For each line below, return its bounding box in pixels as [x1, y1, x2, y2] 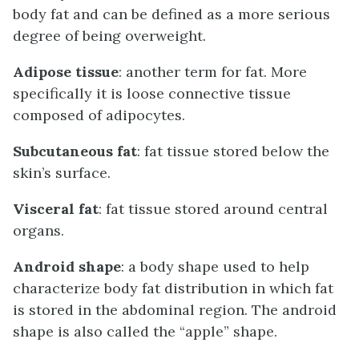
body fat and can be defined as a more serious [13, 5, 330, 24]
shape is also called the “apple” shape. [13, 322, 277, 341]
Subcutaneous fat [13, 142, 137, 161]
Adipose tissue [13, 63, 119, 82]
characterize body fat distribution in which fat [13, 279, 333, 298]
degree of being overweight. [13, 26, 206, 46]
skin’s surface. [13, 163, 111, 183]
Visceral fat [13, 200, 99, 219]
